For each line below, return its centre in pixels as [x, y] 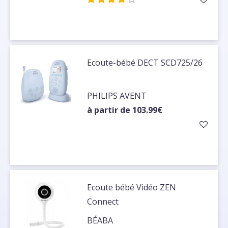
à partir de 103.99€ [125, 110]
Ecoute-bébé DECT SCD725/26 [145, 63]
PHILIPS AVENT [117, 96]
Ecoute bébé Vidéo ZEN [132, 188]
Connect [103, 202]
